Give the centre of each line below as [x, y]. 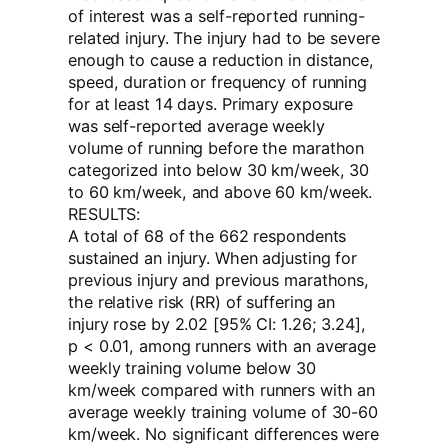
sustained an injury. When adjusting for [213, 258]
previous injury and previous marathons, [219, 280]
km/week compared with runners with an [222, 390]
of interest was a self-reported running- [216, 16]
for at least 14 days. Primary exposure [211, 104]
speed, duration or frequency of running [218, 82]
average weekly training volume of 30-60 [223, 412]
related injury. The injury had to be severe [224, 38]
